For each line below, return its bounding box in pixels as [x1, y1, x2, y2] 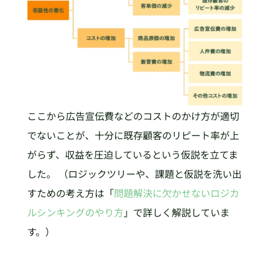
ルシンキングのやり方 [27, 204, 124, 219]
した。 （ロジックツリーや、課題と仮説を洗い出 [27, 166, 242, 181]
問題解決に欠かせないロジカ [113, 185, 239, 200]
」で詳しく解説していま [123, 204, 230, 219]
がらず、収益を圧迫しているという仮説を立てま [27, 146, 238, 162]
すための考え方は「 [27, 185, 114, 200]
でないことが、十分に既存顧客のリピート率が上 [27, 127, 239, 142]
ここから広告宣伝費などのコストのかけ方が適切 [27, 108, 239, 123]
